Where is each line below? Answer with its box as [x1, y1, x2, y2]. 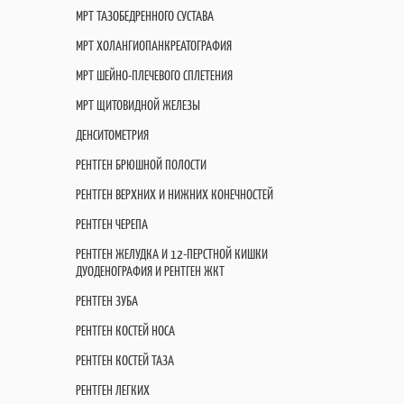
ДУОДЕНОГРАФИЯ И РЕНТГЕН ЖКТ [76, 262, 225, 280]
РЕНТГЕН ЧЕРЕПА [76, 216, 148, 233]
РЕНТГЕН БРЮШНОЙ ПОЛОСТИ [76, 156, 207, 173]
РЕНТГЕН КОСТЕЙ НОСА [76, 322, 175, 339]
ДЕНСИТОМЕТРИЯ [76, 126, 149, 143]
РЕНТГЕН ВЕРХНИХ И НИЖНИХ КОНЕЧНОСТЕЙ [76, 186, 273, 203]
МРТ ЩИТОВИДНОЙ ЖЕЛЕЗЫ [76, 96, 200, 114]
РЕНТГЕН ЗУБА [76, 292, 138, 309]
